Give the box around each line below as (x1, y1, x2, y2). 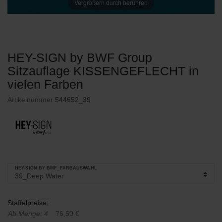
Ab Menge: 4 (8, 209, 48, 218)
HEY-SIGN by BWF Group (7, 51, 152, 64)
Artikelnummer (7, 96, 55, 104)
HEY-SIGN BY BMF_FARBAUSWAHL (15, 166, 97, 171)
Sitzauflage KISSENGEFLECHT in (7, 64, 199, 78)
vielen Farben (7, 77, 83, 91)
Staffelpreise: (7, 198, 49, 207)
